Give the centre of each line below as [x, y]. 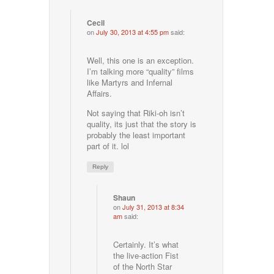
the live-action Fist [146, 256]
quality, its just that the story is [142, 124]
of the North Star [143, 267]
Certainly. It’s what [146, 245]
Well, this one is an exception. [141, 61]
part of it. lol [108, 146]
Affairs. [100, 94]
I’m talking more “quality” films [141, 72]
